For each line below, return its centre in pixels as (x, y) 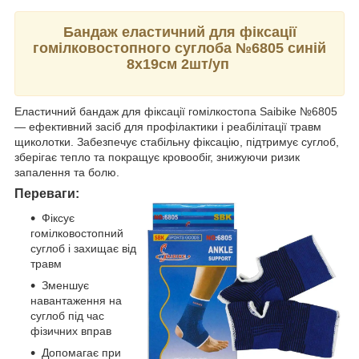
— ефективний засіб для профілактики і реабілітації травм (168, 127)
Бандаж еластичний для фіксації (179, 32)
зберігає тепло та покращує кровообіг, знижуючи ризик (157, 157)
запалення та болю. (67, 173)
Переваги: (47, 194)
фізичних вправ (71, 331)
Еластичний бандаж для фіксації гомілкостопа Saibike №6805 (176, 112)
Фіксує (58, 218)
